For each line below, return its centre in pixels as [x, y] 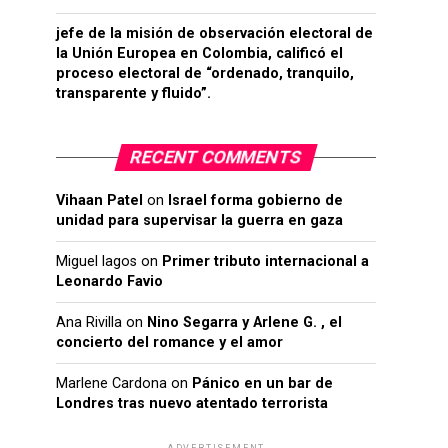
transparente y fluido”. [133, 93]
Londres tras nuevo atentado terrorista [192, 403]
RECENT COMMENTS [216, 157]
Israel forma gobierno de [255, 200]
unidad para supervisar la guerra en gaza [199, 220]
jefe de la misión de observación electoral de [214, 33]
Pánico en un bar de [262, 383]
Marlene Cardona [111, 383]
